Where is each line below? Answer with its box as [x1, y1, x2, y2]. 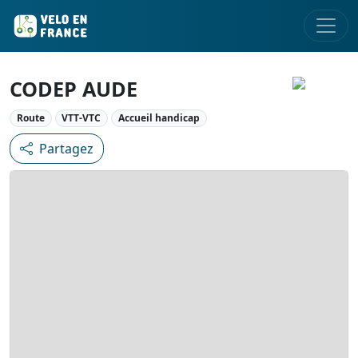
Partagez [39, 140, 93, 158]
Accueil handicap [117, 111, 200, 125]
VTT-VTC [62, 111, 101, 125]
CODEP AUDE [10, 75, 137, 102]
